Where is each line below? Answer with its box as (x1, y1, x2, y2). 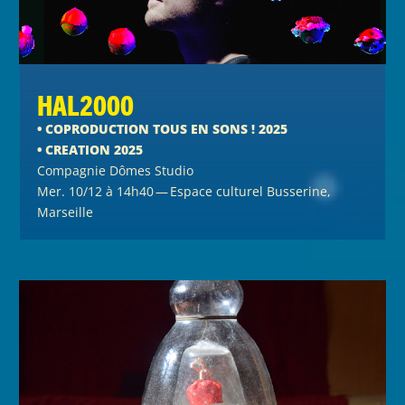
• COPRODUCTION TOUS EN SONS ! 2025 (37, 120, 288, 138)
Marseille (37, 203, 94, 221)
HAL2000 (37, 88, 135, 122)
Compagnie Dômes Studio (37, 162, 194, 180)
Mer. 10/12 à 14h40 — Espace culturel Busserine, (37, 183, 332, 201)
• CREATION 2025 (37, 141, 144, 159)
